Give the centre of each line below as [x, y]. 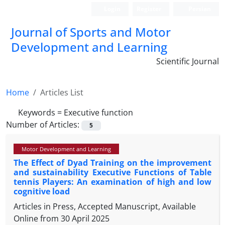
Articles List [62, 92]
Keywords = [41, 113]
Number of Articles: [44, 125]
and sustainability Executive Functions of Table [113, 173]
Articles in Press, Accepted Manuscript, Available [105, 207]
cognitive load [42, 192]
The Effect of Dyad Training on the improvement [113, 163]
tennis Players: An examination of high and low [113, 182]
